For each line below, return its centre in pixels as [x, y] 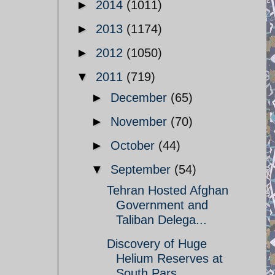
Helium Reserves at [169, 258]
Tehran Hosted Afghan [168, 190]
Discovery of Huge [157, 244]
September [142, 169]
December [141, 98]
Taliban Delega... [161, 220]
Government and [162, 205]
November [141, 122]
